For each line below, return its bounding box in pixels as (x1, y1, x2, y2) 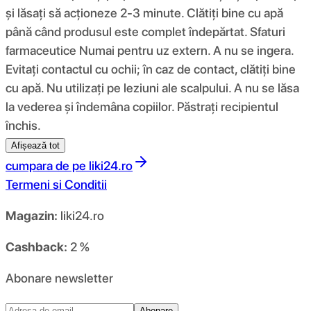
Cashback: (6, 239, 67, 254)
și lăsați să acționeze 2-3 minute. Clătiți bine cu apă (6, 5, 283, 20)
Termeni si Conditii (6, 176, 107, 192)
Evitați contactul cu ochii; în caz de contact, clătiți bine (6, 61, 296, 76)
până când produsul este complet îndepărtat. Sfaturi (6, 24, 285, 39)
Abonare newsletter (6, 270, 113, 285)
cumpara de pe (6, 158, 86, 173)
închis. (6, 117, 41, 133)
